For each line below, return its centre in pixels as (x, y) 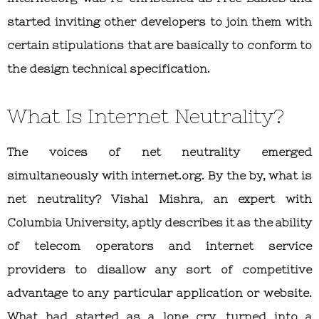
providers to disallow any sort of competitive (159, 269)
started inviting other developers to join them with (159, 21)
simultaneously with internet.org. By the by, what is (159, 175)
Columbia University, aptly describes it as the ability (159, 222)
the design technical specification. (109, 68)
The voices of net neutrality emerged (159, 151)
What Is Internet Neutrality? (146, 116)
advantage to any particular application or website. (159, 292)
